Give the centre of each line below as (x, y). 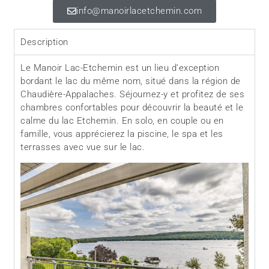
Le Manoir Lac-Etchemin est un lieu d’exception (120, 68)
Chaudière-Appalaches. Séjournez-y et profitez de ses (133, 95)
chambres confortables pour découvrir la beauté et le (132, 108)
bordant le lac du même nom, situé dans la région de (131, 81)
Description (44, 42)
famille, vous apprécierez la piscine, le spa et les (122, 134)
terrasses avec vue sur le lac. (83, 147)
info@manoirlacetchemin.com (139, 11)
